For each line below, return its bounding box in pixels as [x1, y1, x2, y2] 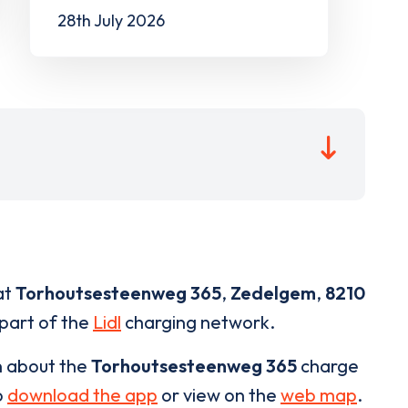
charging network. [121, 311, 275, 334]
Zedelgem [230, 281, 316, 305]
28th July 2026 [56, 9, 165, 31]
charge [297, 354, 359, 378]
